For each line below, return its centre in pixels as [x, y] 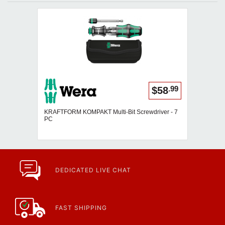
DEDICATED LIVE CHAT [93, 170]
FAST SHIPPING [81, 208]
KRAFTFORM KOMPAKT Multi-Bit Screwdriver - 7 [111, 112]
